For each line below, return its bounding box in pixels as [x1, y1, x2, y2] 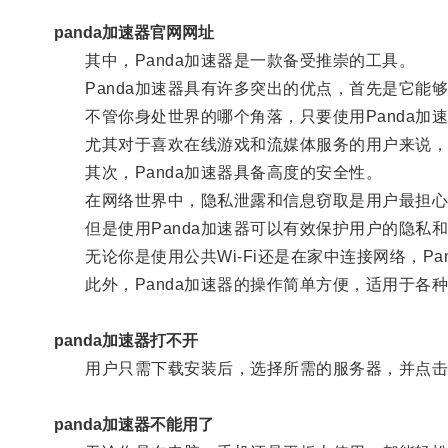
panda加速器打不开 [53, 331, 198, 349]
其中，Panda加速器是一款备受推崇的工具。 [53, 51, 416, 69]
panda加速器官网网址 [53, 23, 214, 41]
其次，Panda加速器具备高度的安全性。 [53, 163, 383, 181]
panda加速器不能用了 [53, 415, 214, 433]
